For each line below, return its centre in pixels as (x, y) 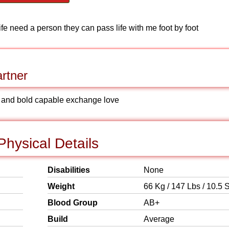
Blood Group (73, 203)
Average (159, 219)
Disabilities (69, 170)
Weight (61, 186)
